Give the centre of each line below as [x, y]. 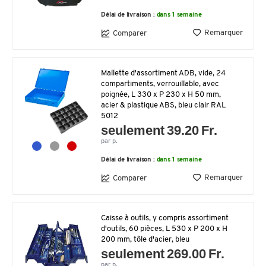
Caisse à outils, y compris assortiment [165, 218]
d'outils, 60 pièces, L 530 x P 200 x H [164, 229]
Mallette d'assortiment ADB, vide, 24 [163, 73]
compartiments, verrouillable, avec [160, 84]
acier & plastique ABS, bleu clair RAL [163, 105]
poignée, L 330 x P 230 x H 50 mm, [161, 95]
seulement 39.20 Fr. [159, 130]
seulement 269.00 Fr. [163, 254]
